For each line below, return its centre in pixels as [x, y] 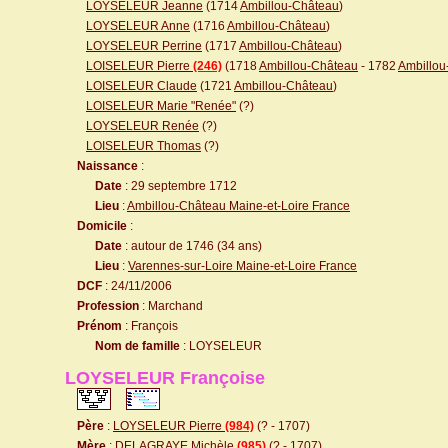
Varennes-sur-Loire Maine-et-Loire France [242, 266]
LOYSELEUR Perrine [144, 46]
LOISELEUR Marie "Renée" [161, 106]
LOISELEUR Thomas [143, 146]
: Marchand [171, 306]
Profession [108, 306]
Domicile [102, 226]
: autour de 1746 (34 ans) [192, 246]
